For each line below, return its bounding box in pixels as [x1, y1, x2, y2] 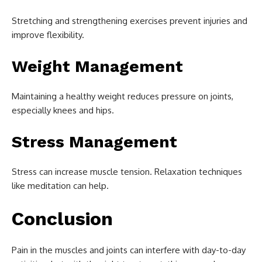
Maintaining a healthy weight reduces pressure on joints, [12, 90, 233, 102]
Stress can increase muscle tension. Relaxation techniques [12, 166, 242, 177]
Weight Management [12, 56, 183, 76]
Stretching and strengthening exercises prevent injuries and [12, 15, 247, 26]
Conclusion [12, 207, 113, 230]
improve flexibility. [12, 29, 84, 40]
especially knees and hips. [12, 104, 114, 116]
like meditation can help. [12, 180, 109, 191]
